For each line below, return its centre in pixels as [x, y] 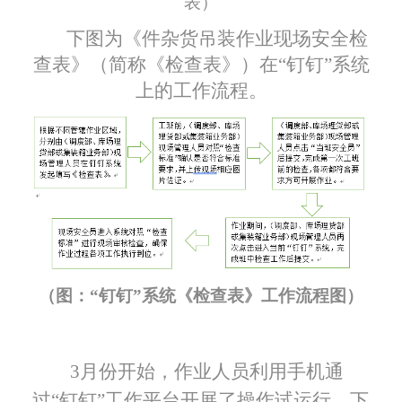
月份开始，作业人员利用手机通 [212, 371]
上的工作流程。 [201, 90]
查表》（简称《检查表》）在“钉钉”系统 [201, 64]
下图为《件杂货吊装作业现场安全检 [217, 38]
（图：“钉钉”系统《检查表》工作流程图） [201, 295]
